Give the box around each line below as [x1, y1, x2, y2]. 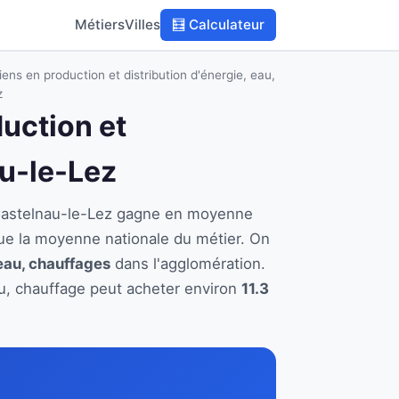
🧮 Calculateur [172, 16, 265, 33]
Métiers [75, 16, 126, 33]
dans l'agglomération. [110, 255, 265, 273]
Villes [125, 16, 161, 33]
